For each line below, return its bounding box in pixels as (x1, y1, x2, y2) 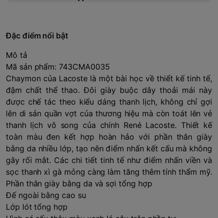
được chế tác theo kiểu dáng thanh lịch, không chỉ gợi (6, 96, 212, 107)
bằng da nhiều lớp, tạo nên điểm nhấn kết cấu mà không (6, 143, 212, 153)
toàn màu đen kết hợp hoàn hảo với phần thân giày (6, 131, 212, 142)
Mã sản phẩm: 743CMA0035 (6, 61, 110, 72)
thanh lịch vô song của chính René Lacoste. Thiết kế (6, 120, 212, 130)
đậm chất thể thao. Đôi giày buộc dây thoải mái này (6, 85, 212, 95)
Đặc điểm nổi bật (6, 30, 68, 40)
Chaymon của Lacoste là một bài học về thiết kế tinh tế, (6, 73, 212, 83)
